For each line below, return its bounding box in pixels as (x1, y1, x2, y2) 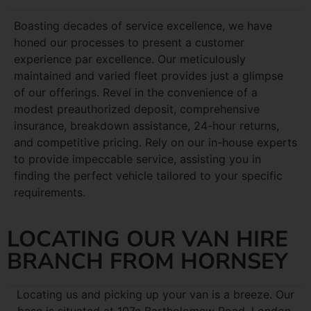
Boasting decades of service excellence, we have (14, 19, 272, 33)
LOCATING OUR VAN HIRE (7, 224, 288, 255)
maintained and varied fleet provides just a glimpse (14, 69, 283, 83)
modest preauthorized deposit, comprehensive (14, 102, 260, 117)
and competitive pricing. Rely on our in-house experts (14, 135, 297, 150)
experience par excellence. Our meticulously (14, 52, 246, 67)
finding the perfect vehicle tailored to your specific (14, 169, 283, 183)
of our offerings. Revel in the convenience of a (14, 85, 258, 100)
